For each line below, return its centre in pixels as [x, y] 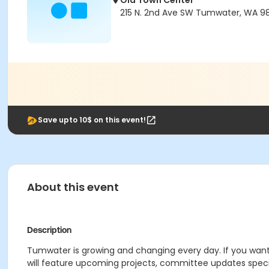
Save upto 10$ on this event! [92, 120]
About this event [73, 187]
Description [49, 230]
